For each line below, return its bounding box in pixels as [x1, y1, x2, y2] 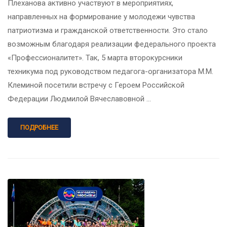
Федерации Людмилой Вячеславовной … [8, 94, 151, 103]
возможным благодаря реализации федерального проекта [8, 39, 216, 49]
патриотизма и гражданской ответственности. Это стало [8, 25, 208, 35]
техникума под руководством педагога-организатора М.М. [8, 66, 213, 76]
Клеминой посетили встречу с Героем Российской [8, 80, 184, 90]
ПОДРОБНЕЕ [20, 123, 58, 131]
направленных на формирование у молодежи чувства [8, 12, 195, 21]
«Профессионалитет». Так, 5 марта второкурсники [8, 53, 182, 62]
